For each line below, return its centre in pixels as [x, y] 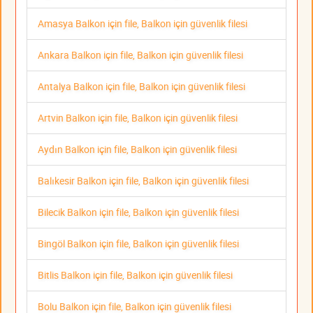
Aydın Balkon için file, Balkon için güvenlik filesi [137, 150]
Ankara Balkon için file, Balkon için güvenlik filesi [140, 55]
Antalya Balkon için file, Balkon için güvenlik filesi [141, 87]
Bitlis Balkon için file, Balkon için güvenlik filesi [135, 275]
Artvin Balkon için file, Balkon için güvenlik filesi [138, 118]
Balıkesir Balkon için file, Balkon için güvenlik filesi [143, 181]
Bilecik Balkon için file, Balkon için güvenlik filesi [138, 212]
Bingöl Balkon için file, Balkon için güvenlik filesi [138, 244]
